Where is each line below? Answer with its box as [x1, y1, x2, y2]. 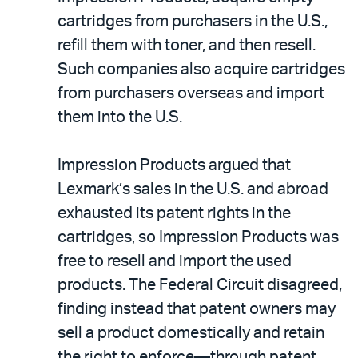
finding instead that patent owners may [58, 301, 336, 317]
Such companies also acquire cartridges [58, 62, 345, 78]
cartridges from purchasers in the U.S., [58, 14, 328, 30]
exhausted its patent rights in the [58, 205, 291, 221]
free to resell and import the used [58, 253, 292, 269]
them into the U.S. [58, 109, 182, 125]
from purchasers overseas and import [58, 86, 324, 101]
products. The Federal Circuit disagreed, [58, 277, 342, 293]
